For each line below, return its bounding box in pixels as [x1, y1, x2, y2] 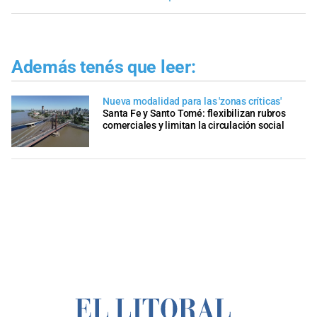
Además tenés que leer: [11, 56, 196, 77]
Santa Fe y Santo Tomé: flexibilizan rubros [103, 108, 286, 120]
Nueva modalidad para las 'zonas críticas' [103, 96, 282, 108]
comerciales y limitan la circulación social [103, 120, 284, 132]
